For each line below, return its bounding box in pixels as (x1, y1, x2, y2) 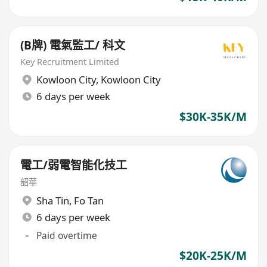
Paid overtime (36, 229, 97, 243)
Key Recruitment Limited (20, 55, 120, 67)
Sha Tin (36, 193, 69, 207)
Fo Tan (73, 193, 104, 207)
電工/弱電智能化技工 (20, 157, 128, 173)
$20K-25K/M (179, 248, 247, 264)
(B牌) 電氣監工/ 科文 (20, 38, 126, 54)
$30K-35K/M (179, 108, 247, 125)
